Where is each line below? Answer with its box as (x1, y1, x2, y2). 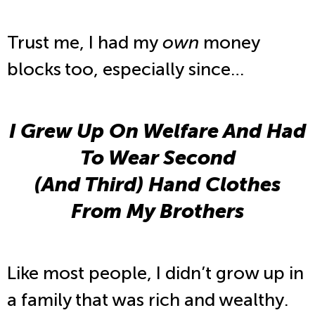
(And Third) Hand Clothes (34, 172, 281, 196)
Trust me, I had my (7, 31, 162, 53)
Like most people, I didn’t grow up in (7, 262, 304, 285)
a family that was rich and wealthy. (7, 289, 292, 311)
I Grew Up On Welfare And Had (9, 118, 306, 143)
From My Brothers (71, 198, 244, 223)
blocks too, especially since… (7, 58, 244, 80)
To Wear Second (79, 145, 236, 169)
